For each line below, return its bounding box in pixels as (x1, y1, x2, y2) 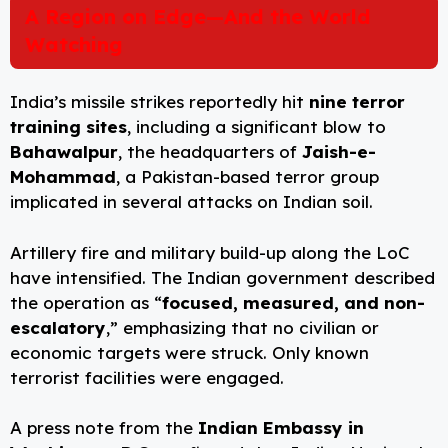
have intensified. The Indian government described (10, 266, 435, 288)
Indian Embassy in (198, 417, 364, 439)
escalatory (10, 316, 106, 338)
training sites (10, 116, 127, 138)
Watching (25, 32, 123, 58)
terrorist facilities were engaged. (10, 366, 284, 388)
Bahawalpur (10, 141, 118, 163)
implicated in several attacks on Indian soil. (10, 191, 373, 213)
